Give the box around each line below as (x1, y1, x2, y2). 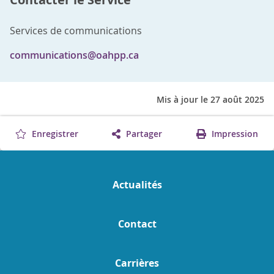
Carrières (115, 256, 159, 270)
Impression (209, 127, 258, 139)
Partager (123, 127, 162, 139)
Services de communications (10, 23, 142, 37)
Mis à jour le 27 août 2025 (157, 93, 264, 105)
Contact (117, 217, 157, 231)
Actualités (112, 177, 162, 191)
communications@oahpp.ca (10, 48, 139, 62)
